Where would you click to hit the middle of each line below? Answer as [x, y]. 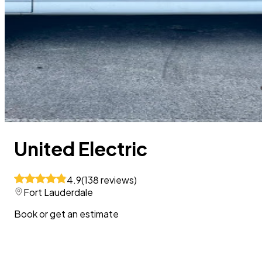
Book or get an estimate [66, 213]
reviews [117, 180]
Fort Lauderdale [58, 192]
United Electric [81, 149]
